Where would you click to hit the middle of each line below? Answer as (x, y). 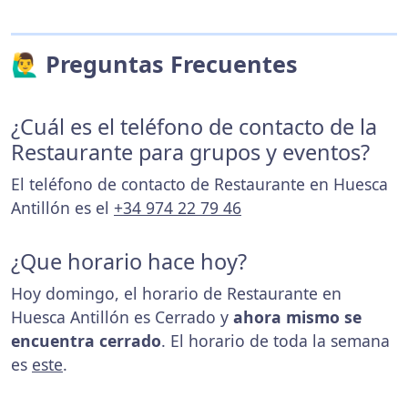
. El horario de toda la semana (275, 341)
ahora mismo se (297, 317)
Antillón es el (62, 208)
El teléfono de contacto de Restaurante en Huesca (199, 184)
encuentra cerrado (86, 341)
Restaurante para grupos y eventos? (190, 152)
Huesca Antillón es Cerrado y (122, 317)
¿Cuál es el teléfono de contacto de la (194, 127)
